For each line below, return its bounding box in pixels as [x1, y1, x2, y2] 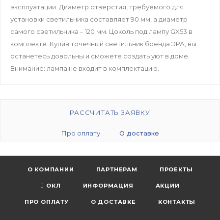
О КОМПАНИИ [27, 166, 74, 173]
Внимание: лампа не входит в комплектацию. [10, 64, 159, 73]
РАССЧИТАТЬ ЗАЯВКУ [70, 109, 150, 117]
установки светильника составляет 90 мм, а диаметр [10, 15, 188, 24]
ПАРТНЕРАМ [96, 166, 137, 173]
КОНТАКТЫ [158, 198, 196, 206]
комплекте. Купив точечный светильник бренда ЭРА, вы [10, 40, 196, 48]
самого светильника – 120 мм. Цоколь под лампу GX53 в [10, 27, 192, 36]
